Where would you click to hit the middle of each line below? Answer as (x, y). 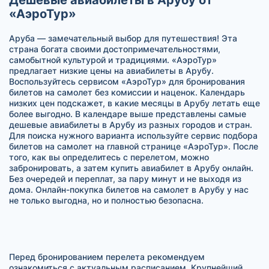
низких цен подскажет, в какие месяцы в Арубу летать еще (134, 103)
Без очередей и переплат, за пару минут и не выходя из (125, 178)
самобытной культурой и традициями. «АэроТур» (113, 59)
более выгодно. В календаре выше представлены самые (128, 113)
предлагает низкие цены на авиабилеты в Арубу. (111, 70)
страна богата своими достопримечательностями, (115, 49)
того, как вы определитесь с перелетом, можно (109, 157)
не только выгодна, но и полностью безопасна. (106, 200)
